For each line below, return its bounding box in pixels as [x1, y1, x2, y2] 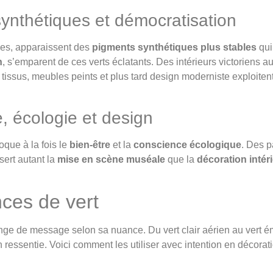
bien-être [69, 139, 110, 150]
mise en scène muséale [57, 154, 165, 165]
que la [165, 154, 197, 165]
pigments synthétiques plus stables [92, 42, 257, 53]
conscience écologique [133, 139, 241, 150]
